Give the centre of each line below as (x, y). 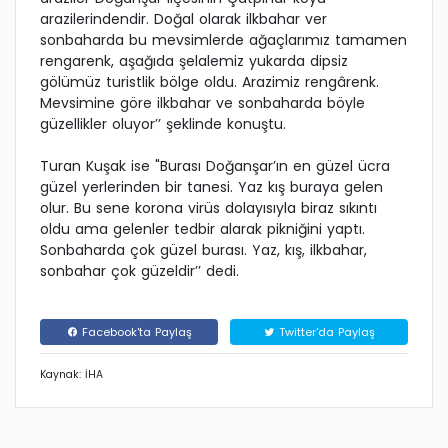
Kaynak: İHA (71, 375)
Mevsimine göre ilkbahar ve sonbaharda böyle (202, 103)
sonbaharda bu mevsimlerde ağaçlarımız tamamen (223, 40)
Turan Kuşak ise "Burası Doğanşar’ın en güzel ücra (215, 166)
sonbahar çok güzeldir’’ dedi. (139, 271)
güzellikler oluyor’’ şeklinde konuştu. (163, 124)
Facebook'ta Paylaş (134, 332)
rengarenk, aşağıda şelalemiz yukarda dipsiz (194, 61)
